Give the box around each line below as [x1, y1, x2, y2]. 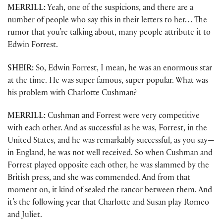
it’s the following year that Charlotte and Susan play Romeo [7, 199, 209, 208]
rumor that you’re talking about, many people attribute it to [7, 29, 211, 38]
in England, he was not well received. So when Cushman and [7, 149, 213, 158]
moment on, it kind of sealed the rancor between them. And [7, 186, 212, 195]
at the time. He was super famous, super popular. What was [7, 77, 208, 86]
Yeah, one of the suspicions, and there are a [46, 4, 193, 13]
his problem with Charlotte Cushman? [7, 89, 137, 98]
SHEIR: [7, 64, 34, 73]
